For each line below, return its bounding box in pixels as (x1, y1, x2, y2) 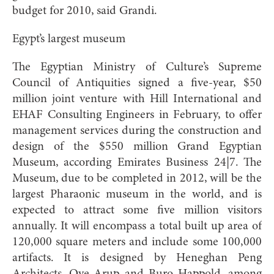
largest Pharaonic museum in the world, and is (12, 188, 262, 201)
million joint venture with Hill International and (12, 92, 262, 105)
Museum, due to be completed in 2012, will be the (12, 172, 262, 185)
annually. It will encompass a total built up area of (12, 220, 262, 232)
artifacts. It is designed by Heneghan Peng (12, 251, 262, 264)
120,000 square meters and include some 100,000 (12, 235, 262, 248)
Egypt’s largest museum (12, 32, 125, 45)
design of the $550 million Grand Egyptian (12, 140, 262, 153)
